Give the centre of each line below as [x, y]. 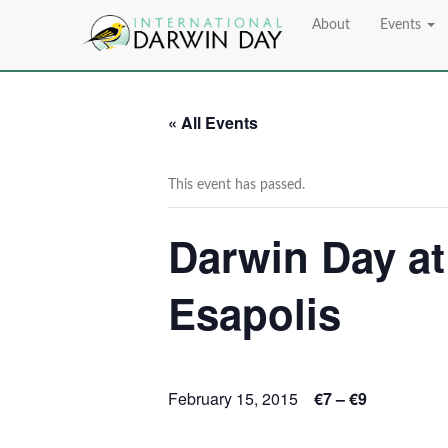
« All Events [213, 122]
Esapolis [254, 313]
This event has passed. [236, 185]
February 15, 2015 [233, 398]
